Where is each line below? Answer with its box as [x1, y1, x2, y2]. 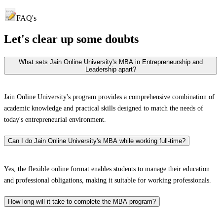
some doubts [74, 32, 139, 45]
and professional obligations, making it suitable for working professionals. [4, 176, 211, 184]
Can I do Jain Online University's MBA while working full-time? [8, 137, 185, 145]
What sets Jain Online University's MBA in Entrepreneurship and [18, 58, 203, 66]
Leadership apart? [85, 65, 136, 73]
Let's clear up [4, 32, 74, 45]
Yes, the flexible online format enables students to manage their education [4, 165, 210, 173]
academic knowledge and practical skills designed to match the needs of [4, 105, 203, 112]
